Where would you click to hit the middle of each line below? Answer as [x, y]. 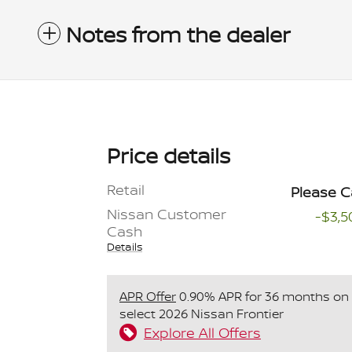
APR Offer [148, 296]
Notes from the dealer [178, 34]
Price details [169, 155]
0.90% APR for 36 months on [262, 296]
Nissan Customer [167, 214]
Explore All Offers [202, 332]
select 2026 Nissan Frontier [202, 313]
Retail [126, 189]
